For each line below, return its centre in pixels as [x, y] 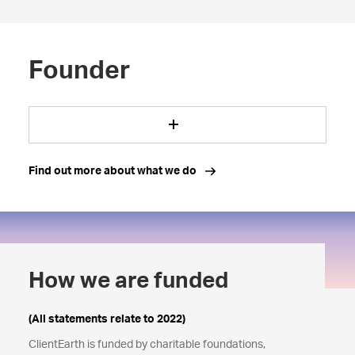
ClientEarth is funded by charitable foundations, [147, 344]
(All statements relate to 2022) [107, 319]
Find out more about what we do [112, 171]
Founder [79, 70]
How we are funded [128, 280]
